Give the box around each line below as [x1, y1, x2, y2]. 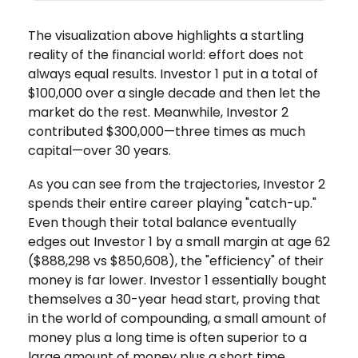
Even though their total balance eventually [28, 213, 296, 232]
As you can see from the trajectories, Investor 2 [28, 174, 325, 193]
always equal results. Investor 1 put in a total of [28, 64, 318, 83]
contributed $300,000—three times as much [28, 121, 305, 141]
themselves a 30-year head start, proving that [28, 289, 320, 308]
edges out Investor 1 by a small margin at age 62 [28, 232, 330, 251]
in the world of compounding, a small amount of [28, 308, 327, 328]
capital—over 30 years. [28, 141, 171, 160]
